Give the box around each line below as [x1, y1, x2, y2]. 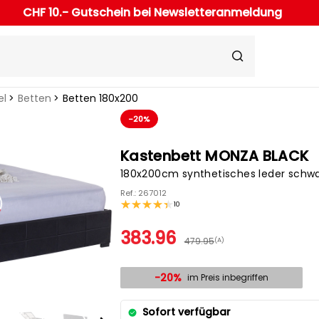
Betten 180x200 [62, 91, 138, 106]
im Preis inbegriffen [187, 271, 268, 284]
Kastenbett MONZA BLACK [120, 146, 309, 167]
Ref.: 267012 [120, 187, 167, 199]
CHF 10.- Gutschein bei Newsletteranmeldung [22, 4, 282, 21]
